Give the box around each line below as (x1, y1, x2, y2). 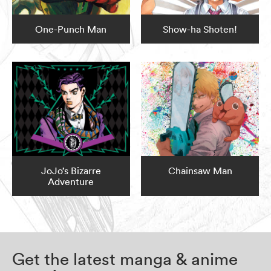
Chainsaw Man (168, 165, 232, 177)
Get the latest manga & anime (12, 249, 238, 270)
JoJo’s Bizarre (41, 165, 101, 177)
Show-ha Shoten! (163, 23, 238, 36)
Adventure (48, 175, 94, 188)
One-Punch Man (35, 23, 107, 36)
